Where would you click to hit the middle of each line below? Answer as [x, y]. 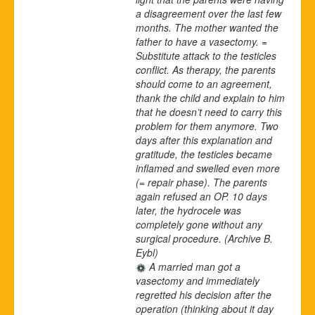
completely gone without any [199, 224]
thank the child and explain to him [210, 97]
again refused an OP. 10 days [201, 196]
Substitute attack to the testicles [206, 55]
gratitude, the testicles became [204, 154]
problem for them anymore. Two [207, 126]
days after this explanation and [204, 140]
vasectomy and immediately [198, 280]
